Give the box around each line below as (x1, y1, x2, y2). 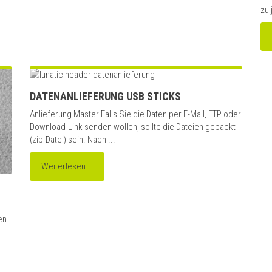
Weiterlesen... (41, 161, 93, 172)
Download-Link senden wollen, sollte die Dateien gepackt (30, 121, 236, 133)
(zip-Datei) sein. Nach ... (30, 134, 115, 146)
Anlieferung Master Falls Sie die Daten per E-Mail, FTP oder (30, 109, 241, 120)
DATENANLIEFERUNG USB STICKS (30, 90, 181, 103)
